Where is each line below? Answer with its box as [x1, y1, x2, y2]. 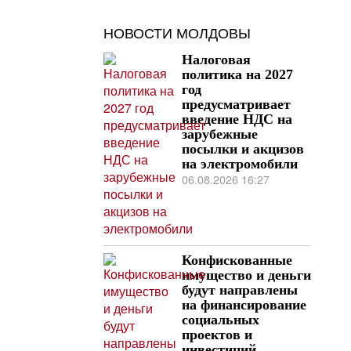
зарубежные [182, 125, 258, 142]
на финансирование [182, 296, 306, 313]
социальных [182, 311, 259, 327]
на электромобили [182, 155, 298, 172]
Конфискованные [182, 251, 292, 268]
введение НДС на [182, 110, 292, 127]
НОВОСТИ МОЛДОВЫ [103, 23, 251, 42]
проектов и [182, 326, 252, 342]
